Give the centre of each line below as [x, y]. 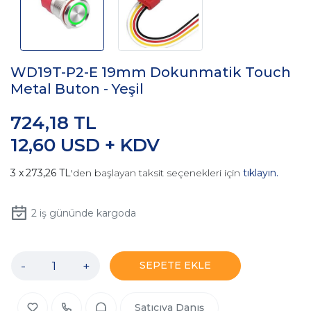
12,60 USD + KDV [85, 145]
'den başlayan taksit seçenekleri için [157, 173]
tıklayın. [261, 173]
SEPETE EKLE [175, 266]
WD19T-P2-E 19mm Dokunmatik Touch [151, 73]
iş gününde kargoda [86, 213]
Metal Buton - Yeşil [77, 89]
